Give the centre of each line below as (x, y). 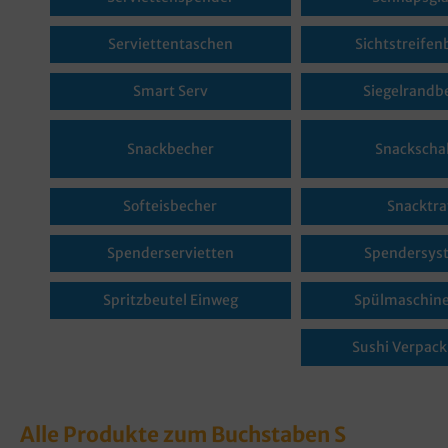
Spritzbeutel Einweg (170, 300)
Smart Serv (170, 91)
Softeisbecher (170, 206)
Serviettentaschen (170, 44)
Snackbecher (170, 148)
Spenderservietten (170, 253)
